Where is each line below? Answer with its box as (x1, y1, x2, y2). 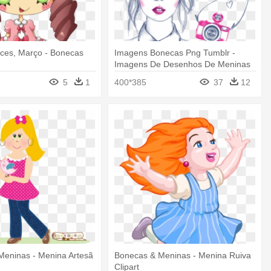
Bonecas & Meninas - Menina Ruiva (114, 250, 252, 260)
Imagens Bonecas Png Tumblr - (114, 48, 236, 58)
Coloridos (114, 71, 151, 81)
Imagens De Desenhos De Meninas (114, 59, 251, 70)
